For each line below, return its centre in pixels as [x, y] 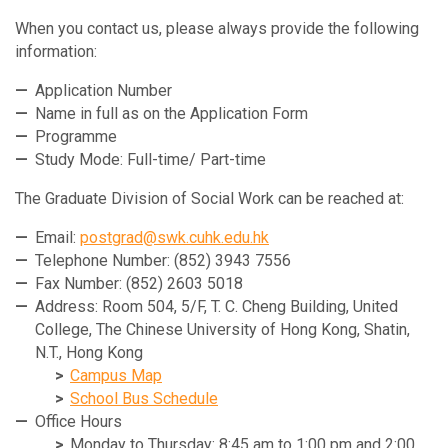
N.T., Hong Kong [89, 352]
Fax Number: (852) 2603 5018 [139, 283]
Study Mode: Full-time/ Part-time [150, 159]
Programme [76, 136]
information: [56, 51]
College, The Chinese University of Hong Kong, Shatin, [222, 329]
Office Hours [78, 421]
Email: [57, 237]
